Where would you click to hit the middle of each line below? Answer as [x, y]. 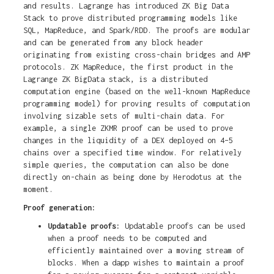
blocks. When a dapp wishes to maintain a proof [146, 263]
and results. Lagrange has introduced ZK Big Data [126, 6]
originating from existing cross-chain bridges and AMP [136, 55]
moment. [38, 190]
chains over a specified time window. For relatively [132, 153]
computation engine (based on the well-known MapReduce [136, 92]
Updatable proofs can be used [184, 226]
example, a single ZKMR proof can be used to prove [128, 128]
